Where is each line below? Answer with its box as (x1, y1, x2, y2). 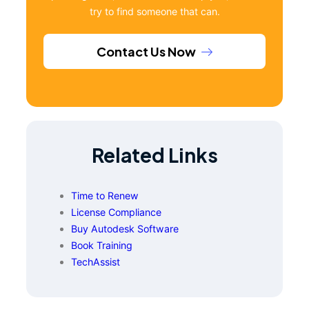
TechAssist (71, 256, 120, 268)
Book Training (71, 239, 132, 252)
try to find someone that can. (89, 6, 220, 17)
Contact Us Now (97, 43, 196, 59)
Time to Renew (71, 190, 139, 202)
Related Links (91, 143, 218, 167)
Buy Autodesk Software (71, 223, 179, 235)
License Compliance (71, 206, 161, 219)
